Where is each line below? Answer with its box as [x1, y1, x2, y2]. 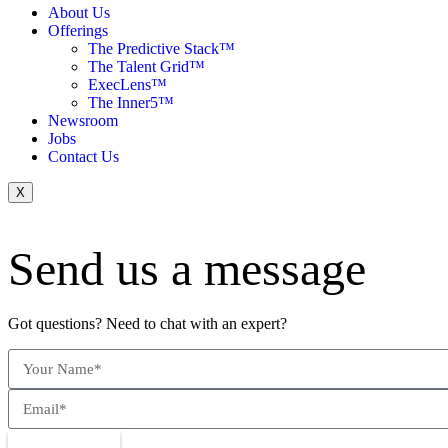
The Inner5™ [88, 94, 174, 112]
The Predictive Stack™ [88, 40, 235, 58]
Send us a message [8, 242, 366, 296]
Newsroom [48, 112, 118, 130]
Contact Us [48, 148, 119, 166]
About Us [48, 4, 110, 22]
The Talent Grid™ [88, 58, 205, 76]
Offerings [48, 22, 108, 40]
